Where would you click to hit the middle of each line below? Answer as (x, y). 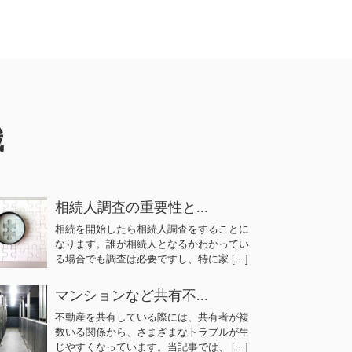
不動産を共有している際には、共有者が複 (152, 317)
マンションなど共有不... (131, 295)
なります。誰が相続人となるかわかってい (152, 244)
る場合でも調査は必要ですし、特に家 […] (151, 259)
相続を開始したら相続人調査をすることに (152, 229)
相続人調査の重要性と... (131, 207)
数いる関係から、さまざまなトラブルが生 (152, 332)
